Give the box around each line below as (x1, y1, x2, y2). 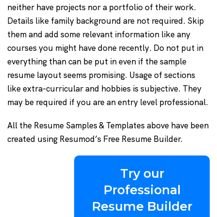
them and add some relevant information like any (7, 29, 190, 40)
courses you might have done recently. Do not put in (7, 43, 203, 54)
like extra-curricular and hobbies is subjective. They (7, 83, 201, 94)
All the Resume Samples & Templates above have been (7, 120, 209, 131)
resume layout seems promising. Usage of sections (7, 70, 195, 81)
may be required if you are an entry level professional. (7, 97, 208, 108)
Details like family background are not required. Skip (7, 15, 204, 27)
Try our (120, 166, 164, 181)
